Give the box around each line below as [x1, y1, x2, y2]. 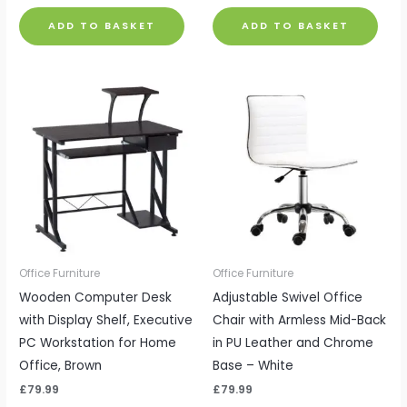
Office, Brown [19, 356, 103, 374]
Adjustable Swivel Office [213, 288, 362, 306]
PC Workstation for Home [19, 333, 177, 352]
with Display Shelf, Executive [19, 311, 194, 329]
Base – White [213, 356, 293, 374]
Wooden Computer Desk [19, 288, 173, 306]
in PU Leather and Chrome [213, 333, 373, 352]
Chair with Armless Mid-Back [213, 311, 386, 329]
